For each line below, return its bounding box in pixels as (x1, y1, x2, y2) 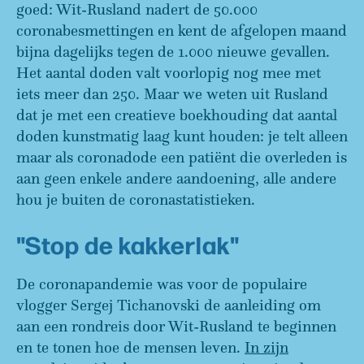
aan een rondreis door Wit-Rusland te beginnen (16, 316, 336, 336)
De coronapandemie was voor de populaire (16, 274, 307, 293)
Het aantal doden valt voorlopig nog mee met (16, 63, 321, 82)
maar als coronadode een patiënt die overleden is (16, 148, 347, 167)
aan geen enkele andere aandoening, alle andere (16, 169, 336, 188)
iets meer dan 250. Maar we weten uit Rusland (16, 84, 328, 103)
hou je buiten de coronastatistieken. (16, 190, 259, 209)
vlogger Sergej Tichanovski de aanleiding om (16, 295, 321, 314)
